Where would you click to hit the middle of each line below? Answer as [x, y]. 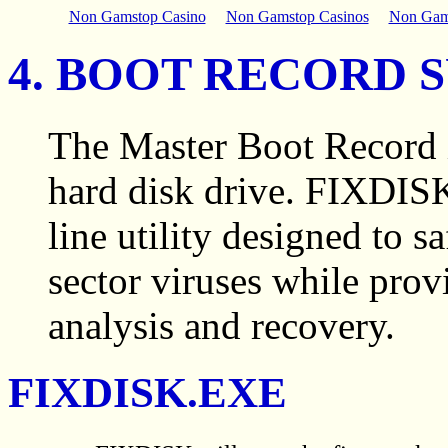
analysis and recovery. [221, 325]
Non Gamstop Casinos [297, 16]
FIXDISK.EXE [147, 392]
